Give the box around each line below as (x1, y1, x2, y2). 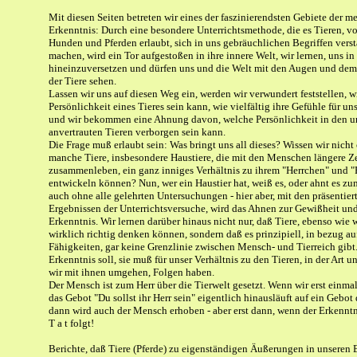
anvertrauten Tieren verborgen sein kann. (49, 126, 226, 138)
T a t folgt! (49, 317, 94, 329)
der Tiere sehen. (49, 75, 116, 87)
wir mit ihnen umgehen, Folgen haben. (49, 266, 214, 278)
